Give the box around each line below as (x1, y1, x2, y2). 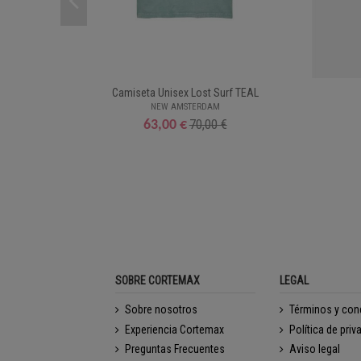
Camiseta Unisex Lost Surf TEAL (111, 86, 259, 100)
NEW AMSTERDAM (150, 101, 220, 112)
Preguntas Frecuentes (124, 342, 225, 356)
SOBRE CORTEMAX (114, 273, 200, 287)
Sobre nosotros (124, 303, 197, 316)
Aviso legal (289, 342, 341, 356)
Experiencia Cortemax (124, 322, 224, 336)
